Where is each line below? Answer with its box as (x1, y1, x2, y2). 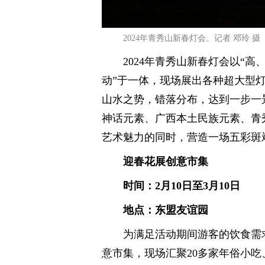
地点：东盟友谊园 (123, 204, 208, 216)
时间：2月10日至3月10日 (123, 180, 240, 192)
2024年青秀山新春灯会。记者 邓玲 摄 (123, 34, 260, 43)
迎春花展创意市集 (123, 156, 208, 167)
